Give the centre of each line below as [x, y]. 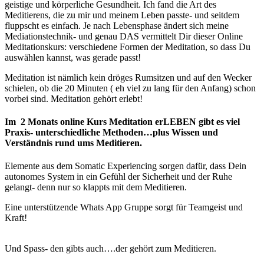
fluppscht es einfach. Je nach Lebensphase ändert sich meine [117, 25]
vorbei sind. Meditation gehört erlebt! [75, 98]
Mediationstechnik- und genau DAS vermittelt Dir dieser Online [124, 36]
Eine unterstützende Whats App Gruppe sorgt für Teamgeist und [124, 207]
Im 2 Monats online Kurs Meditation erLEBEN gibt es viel [122, 122]
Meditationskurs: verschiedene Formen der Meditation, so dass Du [128, 47]
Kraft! [16, 218]
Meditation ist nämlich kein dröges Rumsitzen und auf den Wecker [128, 77]
